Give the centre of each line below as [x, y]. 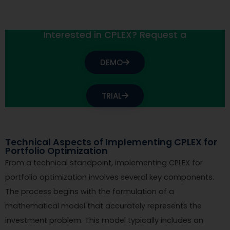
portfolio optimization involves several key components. [110, 177]
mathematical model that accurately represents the [103, 206]
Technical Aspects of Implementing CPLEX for [111, 142]
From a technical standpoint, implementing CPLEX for [104, 162]
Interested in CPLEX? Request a [115, 35]
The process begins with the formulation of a [90, 191]
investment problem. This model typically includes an [104, 220]
